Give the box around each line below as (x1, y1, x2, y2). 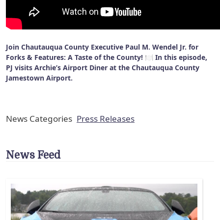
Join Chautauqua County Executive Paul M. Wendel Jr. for (6, 42, 198, 52)
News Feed (6, 149, 60, 161)
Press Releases (77, 113, 135, 124)
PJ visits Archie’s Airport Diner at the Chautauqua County (6, 62, 199, 72)
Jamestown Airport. (6, 73, 75, 82)
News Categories (6, 113, 72, 124)
